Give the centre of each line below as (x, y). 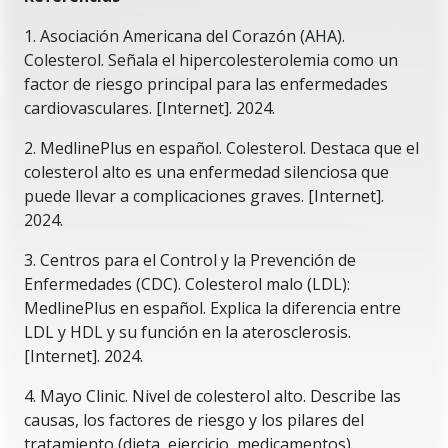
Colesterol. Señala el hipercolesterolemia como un (211, 60)
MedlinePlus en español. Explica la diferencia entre (212, 308)
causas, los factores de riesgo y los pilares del (194, 420)
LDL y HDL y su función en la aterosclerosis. (187, 332)
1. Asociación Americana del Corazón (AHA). (184, 36)
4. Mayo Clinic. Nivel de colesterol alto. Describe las (212, 396)
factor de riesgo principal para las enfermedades (206, 84)
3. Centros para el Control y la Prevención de (190, 260)
